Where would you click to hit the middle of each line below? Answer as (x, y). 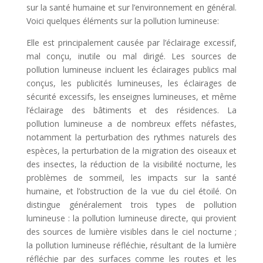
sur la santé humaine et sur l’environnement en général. (131, 8)
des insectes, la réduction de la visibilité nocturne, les (131, 164)
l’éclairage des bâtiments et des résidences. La (131, 110)
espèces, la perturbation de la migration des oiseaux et (131, 151)
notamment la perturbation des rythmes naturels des (131, 137)
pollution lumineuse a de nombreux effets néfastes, (131, 124)
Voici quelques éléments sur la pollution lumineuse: (122, 21)
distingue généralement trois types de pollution (131, 205)
